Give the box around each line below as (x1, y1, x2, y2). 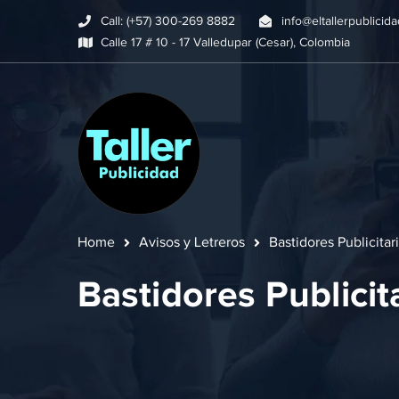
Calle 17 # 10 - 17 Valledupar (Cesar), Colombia (101, 36, 350, 49)
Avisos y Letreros (139, 234, 245, 250)
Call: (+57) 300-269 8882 (101, 14, 235, 28)
